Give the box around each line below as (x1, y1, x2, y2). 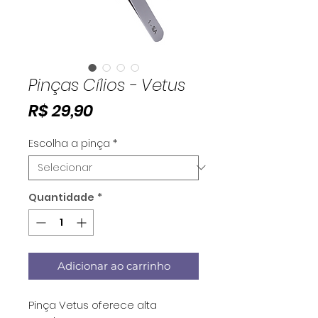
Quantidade (28, 190, 94, 204)
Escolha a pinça (28, 136, 110, 150)
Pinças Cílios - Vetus (28, 73, 185, 97)
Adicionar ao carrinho (57, 258, 170, 273)
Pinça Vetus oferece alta (28, 297, 157, 312)
